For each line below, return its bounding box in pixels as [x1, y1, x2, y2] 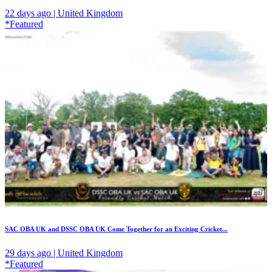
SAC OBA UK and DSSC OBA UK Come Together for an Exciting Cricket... [5, 225, 228, 233]
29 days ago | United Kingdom [5, 248, 123, 259]
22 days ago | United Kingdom [5, 7, 123, 18]
